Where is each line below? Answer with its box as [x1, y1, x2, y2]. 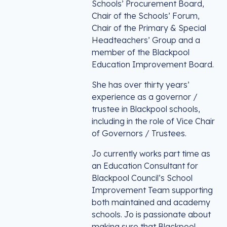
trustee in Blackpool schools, [92, 104, 200, 114]
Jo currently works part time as [92, 148, 210, 159]
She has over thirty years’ [92, 80, 190, 90]
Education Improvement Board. [92, 59, 214, 69]
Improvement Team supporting [92, 185, 213, 195]
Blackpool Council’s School [92, 173, 193, 183]
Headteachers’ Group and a [92, 35, 200, 45]
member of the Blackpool [92, 47, 190, 57]
